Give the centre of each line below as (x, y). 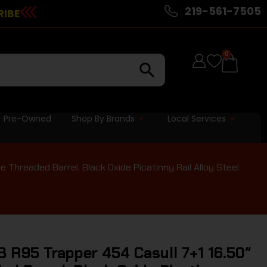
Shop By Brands (103, 118)
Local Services (197, 118)
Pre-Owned (27, 118)
